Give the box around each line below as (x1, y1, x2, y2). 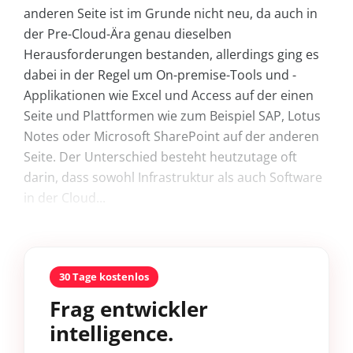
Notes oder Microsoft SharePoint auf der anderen (24, 128, 319, 146)
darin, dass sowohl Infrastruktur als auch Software (24, 169, 322, 187)
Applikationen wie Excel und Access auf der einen (24, 87, 314, 105)
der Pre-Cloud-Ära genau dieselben (24, 25, 232, 43)
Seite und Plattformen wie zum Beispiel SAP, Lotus (24, 107, 321, 125)
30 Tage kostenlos (59, 269, 149, 284)
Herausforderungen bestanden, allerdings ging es (24, 46, 319, 64)
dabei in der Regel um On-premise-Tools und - (24, 66, 296, 84)
